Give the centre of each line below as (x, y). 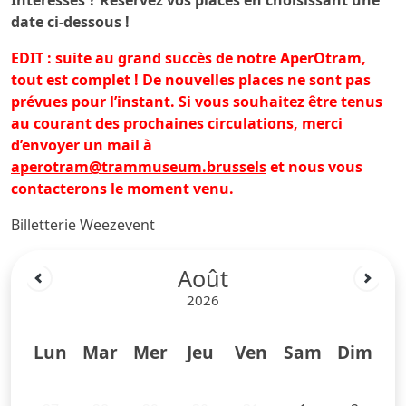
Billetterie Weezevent (83, 224)
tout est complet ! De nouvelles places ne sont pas (191, 79)
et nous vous (314, 166)
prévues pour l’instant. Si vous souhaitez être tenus (197, 101)
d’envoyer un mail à (82, 145)
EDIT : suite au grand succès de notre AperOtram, (188, 58)
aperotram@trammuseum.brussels (139, 166)
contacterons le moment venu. (122, 188)
